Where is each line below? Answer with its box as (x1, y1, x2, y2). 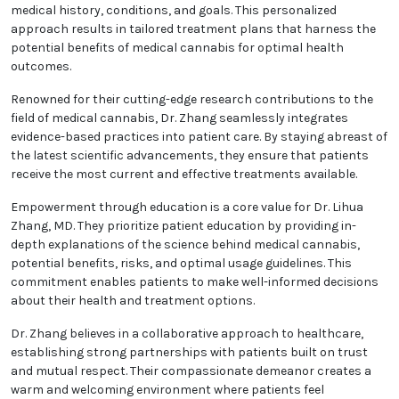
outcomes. (11, 59, 71, 75)
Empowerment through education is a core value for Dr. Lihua (11, 199, 363, 216)
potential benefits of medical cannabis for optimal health (11, 40, 344, 56)
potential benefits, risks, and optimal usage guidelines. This (11, 256, 352, 272)
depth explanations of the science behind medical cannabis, (11, 237, 360, 253)
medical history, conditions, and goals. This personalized (11, 3, 337, 19)
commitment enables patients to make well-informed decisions (11, 274, 379, 290)
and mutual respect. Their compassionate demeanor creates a (11, 363, 371, 379)
